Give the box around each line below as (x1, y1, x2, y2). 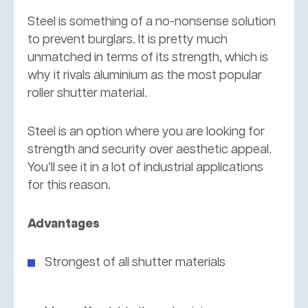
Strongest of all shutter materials (45, 256, 225, 269)
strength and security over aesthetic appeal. (27, 143, 272, 156)
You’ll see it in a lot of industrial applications (27, 161, 263, 174)
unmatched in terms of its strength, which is (27, 51, 268, 64)
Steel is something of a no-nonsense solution (27, 15, 276, 28)
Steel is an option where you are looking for (27, 125, 265, 138)
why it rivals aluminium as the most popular (27, 69, 262, 82)
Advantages (27, 217, 100, 230)
